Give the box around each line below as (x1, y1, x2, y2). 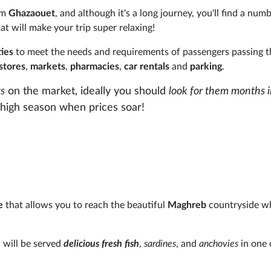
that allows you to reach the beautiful (3, 200, 168, 210)
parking (190, 61, 222, 71)
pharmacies (70, 61, 119, 71)
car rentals (124, 61, 169, 71)
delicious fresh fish (61, 238, 139, 249)
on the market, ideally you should (5, 85, 169, 97)
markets (30, 61, 65, 71)
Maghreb (168, 200, 206, 210)
